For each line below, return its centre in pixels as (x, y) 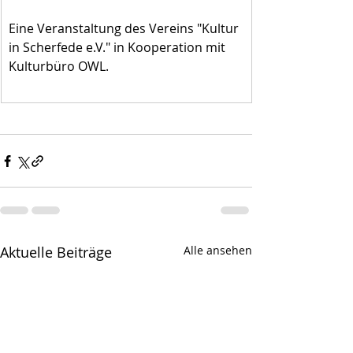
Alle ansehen (218, 251)
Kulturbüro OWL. (59, 67)
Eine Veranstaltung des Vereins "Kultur (125, 29)
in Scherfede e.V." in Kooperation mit (119, 48)
